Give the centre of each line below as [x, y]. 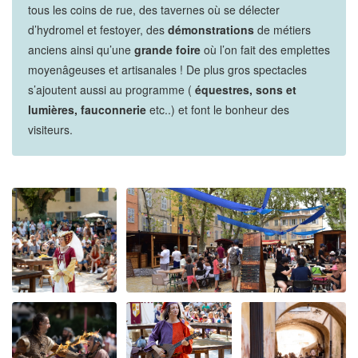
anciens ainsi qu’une [81, 50]
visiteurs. [50, 129]
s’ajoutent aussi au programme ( [111, 89]
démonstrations [211, 30]
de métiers [282, 30]
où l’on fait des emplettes [265, 50]
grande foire [167, 50]
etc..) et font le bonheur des [218, 109]
